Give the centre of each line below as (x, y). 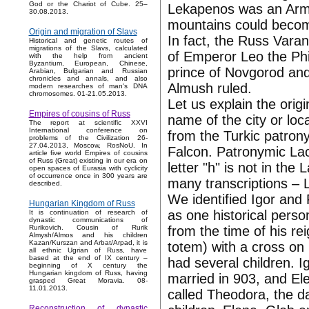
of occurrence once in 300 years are (88, 176)
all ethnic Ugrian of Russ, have (88, 250)
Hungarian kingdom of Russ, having (88, 273)
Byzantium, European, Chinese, (88, 63)
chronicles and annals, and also (88, 79)
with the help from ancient (88, 56)
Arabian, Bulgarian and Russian (88, 71)
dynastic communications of (88, 220)
